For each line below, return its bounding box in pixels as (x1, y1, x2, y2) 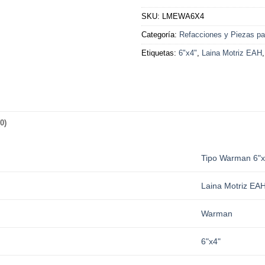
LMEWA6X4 (162, 11, 204, 21)
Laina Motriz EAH (202, 48, 262, 57)
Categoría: (141, 30, 179, 39)
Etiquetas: (141, 48, 179, 57)
